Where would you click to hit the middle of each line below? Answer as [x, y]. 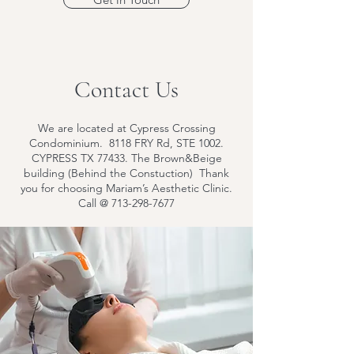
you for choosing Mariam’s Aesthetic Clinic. [126, 188]
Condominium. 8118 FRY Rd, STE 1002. [126, 143]
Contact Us [126, 90]
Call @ [95, 203]
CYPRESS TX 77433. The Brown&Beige [126, 158]
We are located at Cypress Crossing [126, 128]
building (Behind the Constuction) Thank [126, 173]
